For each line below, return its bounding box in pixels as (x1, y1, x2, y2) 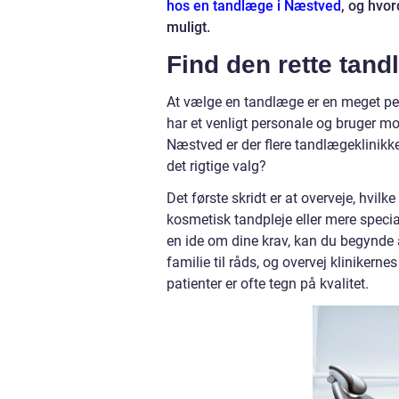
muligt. (167, 19, 210, 36)
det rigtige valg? (167, 158, 266, 175)
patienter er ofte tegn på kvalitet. (167, 275, 369, 292)
